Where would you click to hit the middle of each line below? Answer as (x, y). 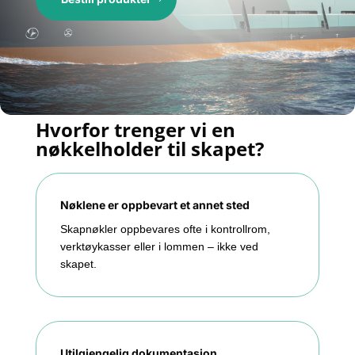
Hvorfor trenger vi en (135, 129)
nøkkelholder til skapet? (149, 148)
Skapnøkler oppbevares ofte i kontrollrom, (165, 229)
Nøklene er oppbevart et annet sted (155, 204)
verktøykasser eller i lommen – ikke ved (159, 246)
